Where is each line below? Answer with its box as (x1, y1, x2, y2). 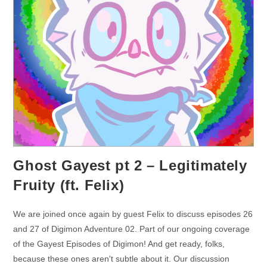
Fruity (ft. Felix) (13, 177, 125, 194)
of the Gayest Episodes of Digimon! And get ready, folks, (13, 239, 225, 249)
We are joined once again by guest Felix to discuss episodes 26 (13, 209, 253, 219)
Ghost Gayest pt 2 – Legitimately (13, 157, 247, 174)
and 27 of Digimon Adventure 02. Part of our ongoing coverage (13, 224, 250, 234)
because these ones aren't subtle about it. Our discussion (13, 254, 230, 264)
